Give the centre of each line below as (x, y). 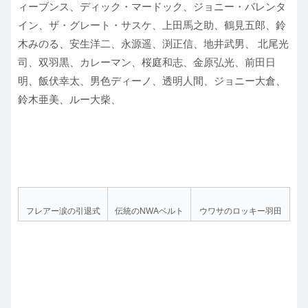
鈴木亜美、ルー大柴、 (69, 100)
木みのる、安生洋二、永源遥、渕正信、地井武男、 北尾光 (153, 44)
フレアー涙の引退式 (63, 211)
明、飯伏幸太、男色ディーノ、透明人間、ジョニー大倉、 (152, 81)
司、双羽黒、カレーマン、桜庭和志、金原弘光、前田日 (147, 63)
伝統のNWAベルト (149, 211)
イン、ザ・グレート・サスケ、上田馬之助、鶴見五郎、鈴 (152, 25)
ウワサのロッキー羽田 (240, 211)
